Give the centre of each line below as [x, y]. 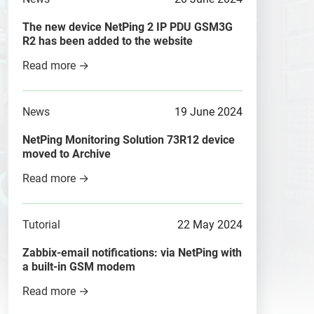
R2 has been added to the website [108, 41]
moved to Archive [67, 154]
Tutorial [41, 225]
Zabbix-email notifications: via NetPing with [132, 253]
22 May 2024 [210, 225]
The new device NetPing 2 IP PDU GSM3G [128, 27]
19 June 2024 [209, 112]
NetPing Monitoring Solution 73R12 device [129, 140]
